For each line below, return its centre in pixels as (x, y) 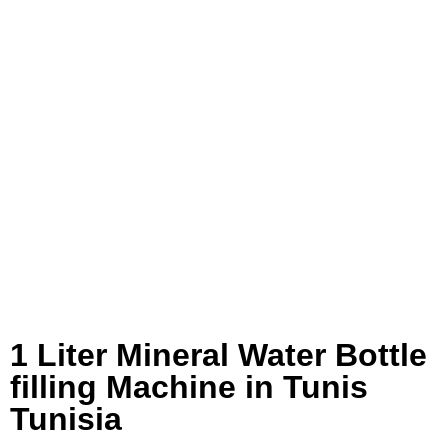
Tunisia (66, 419)
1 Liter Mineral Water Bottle (218, 355)
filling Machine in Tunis (189, 387)
